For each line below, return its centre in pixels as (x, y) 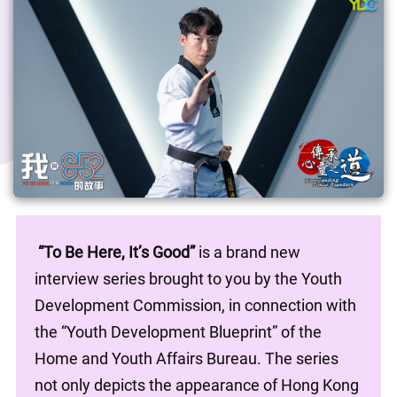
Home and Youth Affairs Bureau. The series (186, 358)
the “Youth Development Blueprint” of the (178, 332)
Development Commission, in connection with (195, 305)
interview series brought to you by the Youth (188, 279)
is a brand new (247, 252)
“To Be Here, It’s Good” (116, 252)
